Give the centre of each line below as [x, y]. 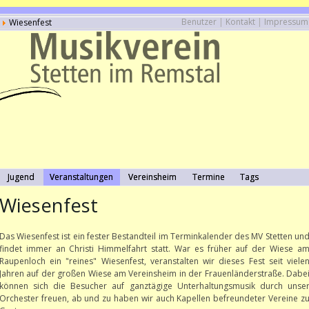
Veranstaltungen [82, 177]
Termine [208, 177]
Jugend [21, 177]
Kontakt [241, 22]
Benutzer [199, 22]
